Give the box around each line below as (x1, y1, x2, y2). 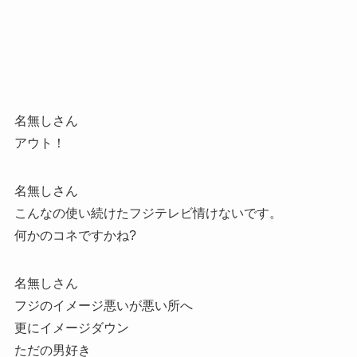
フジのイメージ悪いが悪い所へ (14, 298, 193, 312)
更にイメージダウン (14, 320, 129, 335)
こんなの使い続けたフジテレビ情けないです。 (14, 206, 282, 220)
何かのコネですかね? (14, 228, 136, 242)
